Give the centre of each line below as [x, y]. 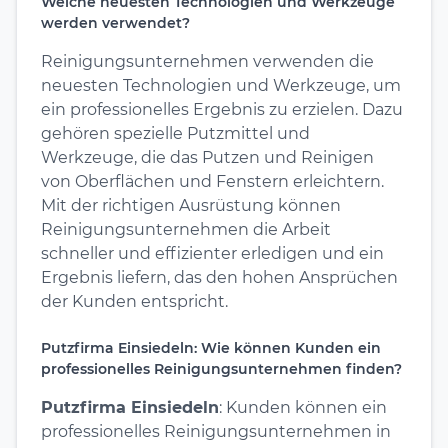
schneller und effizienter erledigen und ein [212, 253]
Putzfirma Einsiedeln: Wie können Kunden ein [211, 347]
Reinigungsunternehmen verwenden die [207, 61]
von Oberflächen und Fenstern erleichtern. [212, 181]
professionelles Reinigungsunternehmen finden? [221, 368]
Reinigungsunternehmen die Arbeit [186, 229]
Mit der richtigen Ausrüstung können [191, 205]
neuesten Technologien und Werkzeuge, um [221, 85]
